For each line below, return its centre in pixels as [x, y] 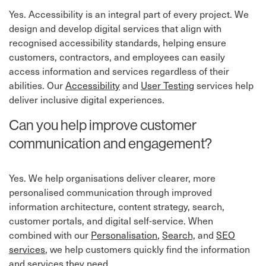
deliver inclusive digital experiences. [87, 99]
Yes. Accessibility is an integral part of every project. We [129, 14]
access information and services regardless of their [119, 71]
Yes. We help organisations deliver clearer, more [112, 178]
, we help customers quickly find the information [148, 249]
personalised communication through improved [110, 192]
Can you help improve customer [103, 125]
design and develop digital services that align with [115, 28]
